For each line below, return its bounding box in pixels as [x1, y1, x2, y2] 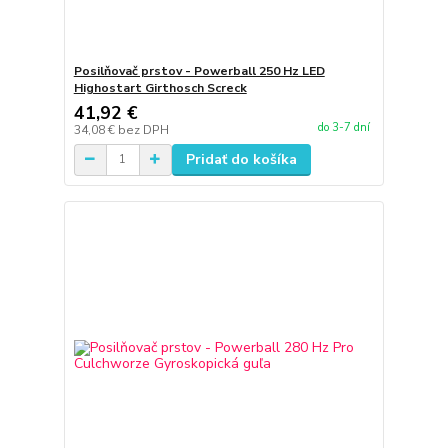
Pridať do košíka [185, 149, 297, 169]
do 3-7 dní [317, 120, 370, 135]
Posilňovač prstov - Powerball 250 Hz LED [73, 62, 325, 79]
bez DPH [117, 121, 169, 138]
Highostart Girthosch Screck [73, 79, 247, 96]
